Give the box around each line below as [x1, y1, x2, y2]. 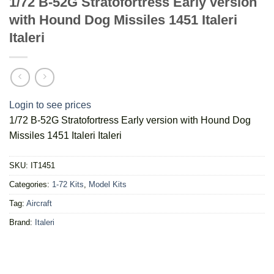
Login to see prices [9, 99, 91, 110]
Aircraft [26, 198, 52, 208]
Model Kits [89, 179, 127, 189]
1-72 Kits [52, 179, 84, 189]
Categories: [9, 179, 52, 189]
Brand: [9, 217, 35, 227]
